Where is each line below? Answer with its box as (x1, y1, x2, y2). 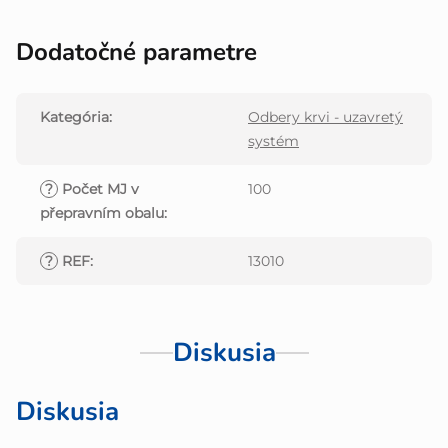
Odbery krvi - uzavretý (248, 108, 403, 127)
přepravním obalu (40, 204, 164, 223)
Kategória (40, 108, 109, 127)
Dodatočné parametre (16, 36, 257, 69)
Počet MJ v (58, 180, 139, 199)
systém (248, 132, 299, 151)
